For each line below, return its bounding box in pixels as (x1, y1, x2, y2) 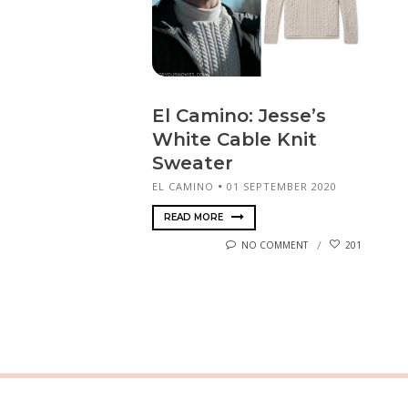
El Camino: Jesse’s (152, 105, 326, 127)
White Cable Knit (152, 128, 317, 151)
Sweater (152, 152, 233, 175)
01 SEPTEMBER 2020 (227, 179, 337, 194)
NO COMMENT (241, 238, 308, 251)
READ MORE (164, 210, 226, 223)
